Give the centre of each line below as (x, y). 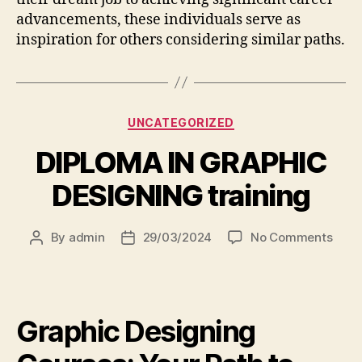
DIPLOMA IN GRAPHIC (181, 162)
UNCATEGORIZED (181, 122)
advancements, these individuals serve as (158, 19)
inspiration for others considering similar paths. (181, 40)
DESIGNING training (181, 196)
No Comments (292, 237)
